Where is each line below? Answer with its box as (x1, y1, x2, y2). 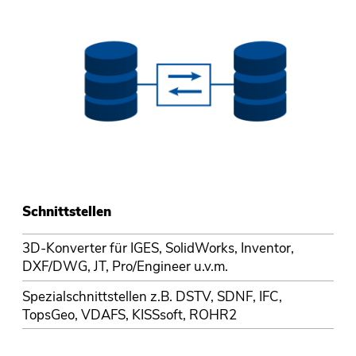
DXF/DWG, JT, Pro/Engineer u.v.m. (21, 257, 228, 277)
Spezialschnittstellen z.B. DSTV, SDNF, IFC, (21, 287, 282, 306)
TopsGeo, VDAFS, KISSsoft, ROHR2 (21, 305, 237, 324)
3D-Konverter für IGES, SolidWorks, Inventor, (21, 239, 294, 258)
